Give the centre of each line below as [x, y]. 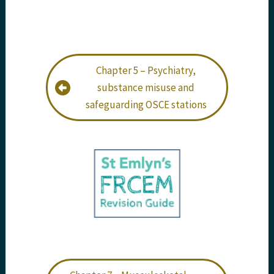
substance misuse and [146, 88]
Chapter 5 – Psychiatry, [146, 71]
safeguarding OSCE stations [146, 105]
